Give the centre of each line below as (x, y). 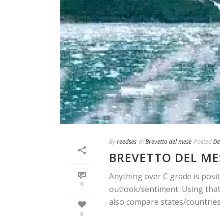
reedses (127, 142)
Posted (203, 142)
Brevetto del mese (168, 142)
